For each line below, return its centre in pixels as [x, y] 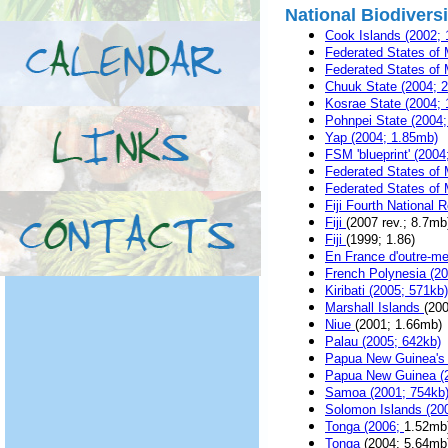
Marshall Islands [374, 307]
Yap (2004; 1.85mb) [381, 137]
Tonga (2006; [364, 426]
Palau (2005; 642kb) [383, 341]
